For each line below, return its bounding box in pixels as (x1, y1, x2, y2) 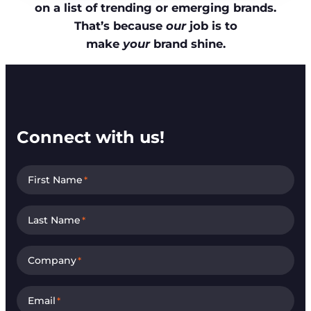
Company (28, 253, 76, 267)
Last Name (28, 213, 81, 226)
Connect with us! (17, 126, 165, 147)
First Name (28, 173, 83, 186)
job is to (185, 19, 237, 33)
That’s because (74, 19, 166, 33)
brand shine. (149, 37, 226, 51)
